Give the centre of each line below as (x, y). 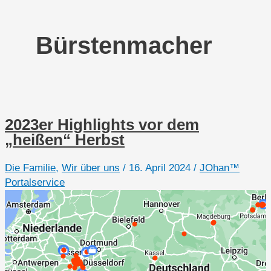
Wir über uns (91, 168)
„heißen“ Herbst (65, 140)
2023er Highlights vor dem (102, 125)
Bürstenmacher (124, 46)
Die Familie (30, 168)
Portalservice (35, 182)
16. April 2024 (161, 168)
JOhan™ (220, 168)
